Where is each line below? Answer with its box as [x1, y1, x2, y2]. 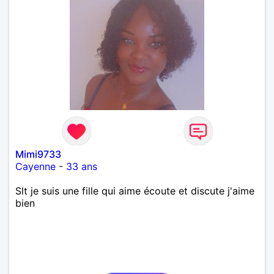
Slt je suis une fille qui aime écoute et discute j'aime [15, 184, 254, 197]
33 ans [66, 160, 97, 172]
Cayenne [15, 160, 56, 172]
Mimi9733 [15, 147, 61, 160]
